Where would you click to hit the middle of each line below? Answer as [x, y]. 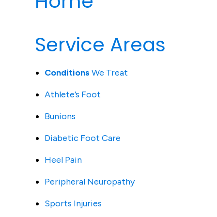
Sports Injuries [73, 203]
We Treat [109, 73]
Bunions [60, 116]
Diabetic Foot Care [83, 138]
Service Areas [100, 45]
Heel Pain [63, 160]
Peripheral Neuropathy [90, 182]
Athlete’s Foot [73, 94]
